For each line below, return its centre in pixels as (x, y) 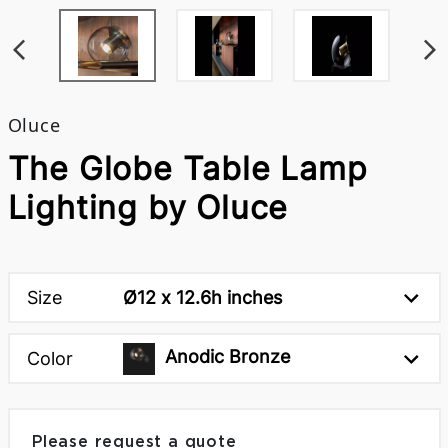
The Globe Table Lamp (187, 168)
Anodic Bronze (227, 357)
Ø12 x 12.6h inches (202, 297)
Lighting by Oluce (148, 207)
